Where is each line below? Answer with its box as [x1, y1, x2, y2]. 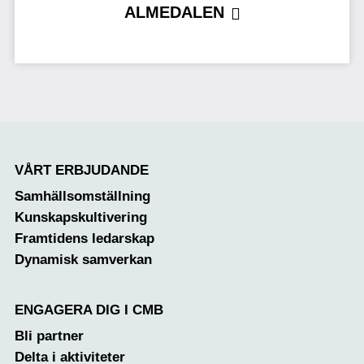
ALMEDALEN [123, 3, 224, 22]
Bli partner [14, 327, 84, 344]
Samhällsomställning [14, 188, 150, 205]
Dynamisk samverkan [14, 252, 152, 268]
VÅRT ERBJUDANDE [14, 162, 149, 179]
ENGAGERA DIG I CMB [14, 301, 163, 318]
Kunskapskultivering [14, 210, 147, 226]
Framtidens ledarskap [14, 231, 154, 247]
